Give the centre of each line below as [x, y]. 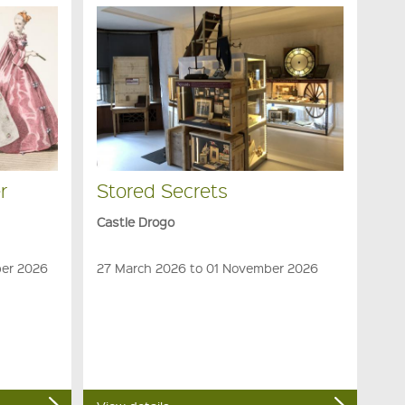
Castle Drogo [135, 222]
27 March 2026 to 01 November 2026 [207, 268]
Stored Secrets [162, 190]
